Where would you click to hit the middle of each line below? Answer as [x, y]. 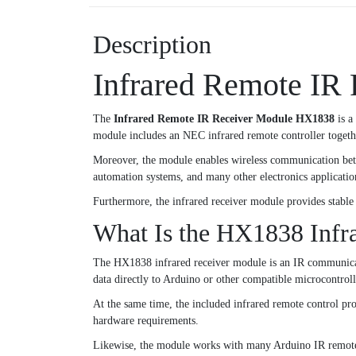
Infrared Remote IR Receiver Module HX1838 [224, 118]
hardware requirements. [146, 320]
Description [152, 44]
